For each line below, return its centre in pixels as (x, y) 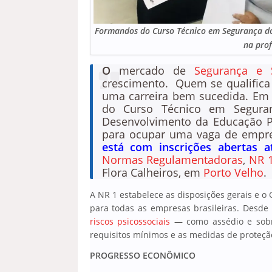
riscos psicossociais (130, 221)
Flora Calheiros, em (152, 172)
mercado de (152, 70)
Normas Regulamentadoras (172, 160)
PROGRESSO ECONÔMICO (142, 255)
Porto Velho (233, 172)
